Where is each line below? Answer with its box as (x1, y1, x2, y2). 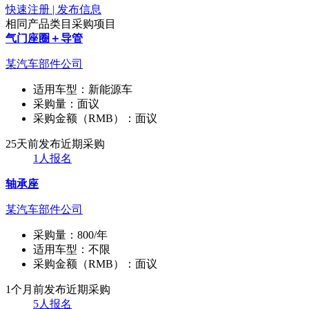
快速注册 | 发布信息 (6, 3, 101, 15)
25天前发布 (6, 137, 61, 150)
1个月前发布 (6, 283, 66, 295)
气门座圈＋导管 (6, 32, 83, 44)
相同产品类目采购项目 (6, 17, 116, 30)
